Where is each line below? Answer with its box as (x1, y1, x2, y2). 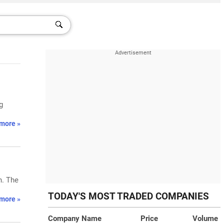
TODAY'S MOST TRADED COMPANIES (48, 191, 209, 202)
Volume (192, 214, 218, 223)
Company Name (48, 214, 101, 223)
